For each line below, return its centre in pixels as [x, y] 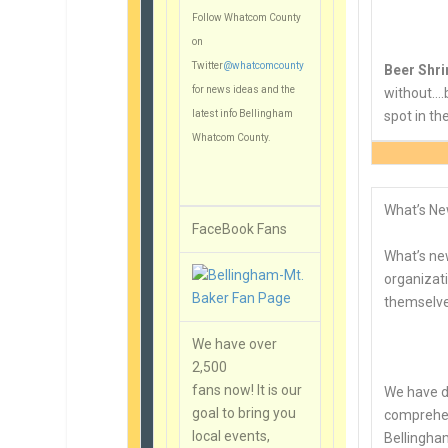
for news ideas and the [244, 89]
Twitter [208, 65]
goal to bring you [244, 412]
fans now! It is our [247, 389]
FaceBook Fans [240, 228]
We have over [235, 343]
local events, [231, 435]
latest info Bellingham [243, 113]
